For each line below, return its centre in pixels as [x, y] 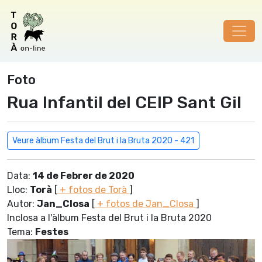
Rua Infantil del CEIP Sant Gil [124, 102]
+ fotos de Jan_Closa [145, 204]
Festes [52, 232]
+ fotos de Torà [93, 190]
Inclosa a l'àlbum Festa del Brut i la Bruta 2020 [109, 218]
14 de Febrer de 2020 [84, 176]
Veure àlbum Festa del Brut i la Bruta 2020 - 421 [103, 141]
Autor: [22, 204]
